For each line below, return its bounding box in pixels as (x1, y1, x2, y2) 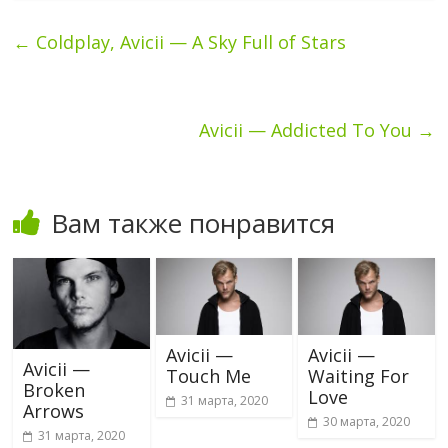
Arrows (23, 399, 85, 424)
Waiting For (307, 363, 409, 388)
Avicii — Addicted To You (198, 117, 417, 142)
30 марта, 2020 (322, 412, 410, 430)
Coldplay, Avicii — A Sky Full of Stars (31, 29, 347, 54)
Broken (23, 378, 86, 403)
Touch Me (165, 363, 251, 388)
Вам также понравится (51, 204, 336, 241)
